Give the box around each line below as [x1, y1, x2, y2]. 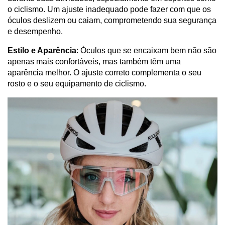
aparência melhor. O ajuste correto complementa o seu [8, 68, 201, 77]
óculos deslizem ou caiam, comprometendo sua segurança [8, 16, 216, 25]
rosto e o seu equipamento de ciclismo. [8, 79, 146, 88]
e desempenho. [8, 27, 63, 36]
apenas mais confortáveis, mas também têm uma [8, 57, 181, 66]
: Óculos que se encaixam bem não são [76, 46, 216, 55]
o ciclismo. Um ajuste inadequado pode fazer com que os [8, 5, 211, 14]
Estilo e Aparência [8, 46, 76, 55]
